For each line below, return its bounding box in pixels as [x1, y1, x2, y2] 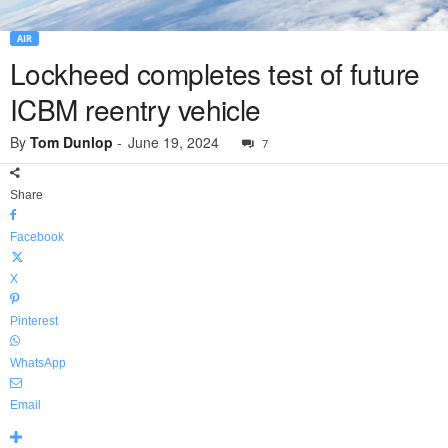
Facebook [10, 230, 64, 245]
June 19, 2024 [128, 132, 219, 153]
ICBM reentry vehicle [10, 89, 261, 130]
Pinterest [10, 314, 58, 329]
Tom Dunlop [30, 132, 113, 153]
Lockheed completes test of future [10, 53, 420, 94]
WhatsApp [10, 356, 66, 371]
